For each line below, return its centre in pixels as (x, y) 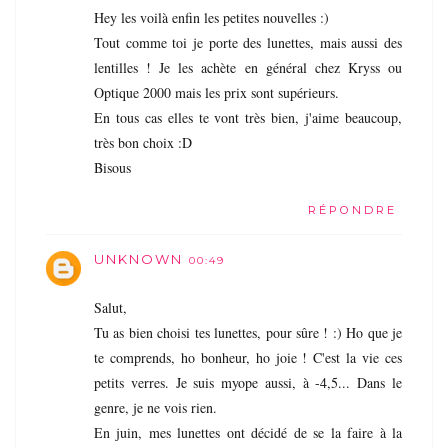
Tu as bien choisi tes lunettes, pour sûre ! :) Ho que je (248, 332)
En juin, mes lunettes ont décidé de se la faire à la (248, 432)
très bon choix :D (143, 142)
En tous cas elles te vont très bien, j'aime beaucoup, (248, 117)
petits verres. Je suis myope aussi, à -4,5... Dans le (248, 382)
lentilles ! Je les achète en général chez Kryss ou (248, 67)
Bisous (112, 167)
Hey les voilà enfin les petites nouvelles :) (211, 17)
